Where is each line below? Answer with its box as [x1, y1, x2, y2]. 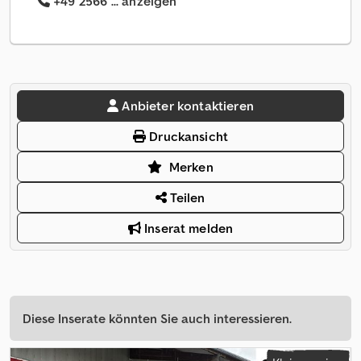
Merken [168, 159, 214, 176]
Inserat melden [140, 220, 234, 237]
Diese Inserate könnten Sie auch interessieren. [23, 310, 292, 327]
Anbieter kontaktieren [122, 98, 254, 114]
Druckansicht [146, 128, 229, 145]
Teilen [167, 189, 205, 206]
